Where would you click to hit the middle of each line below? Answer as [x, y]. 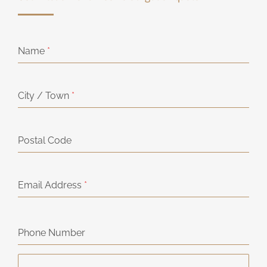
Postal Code [44, 141]
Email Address [51, 185]
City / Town [44, 96]
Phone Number [51, 233]
